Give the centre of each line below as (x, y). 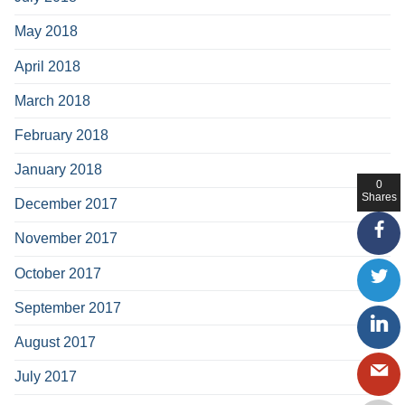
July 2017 (46, 377)
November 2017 (66, 239)
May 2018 (46, 32)
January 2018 (58, 170)
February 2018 (61, 135)
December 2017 (66, 204)
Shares (379, 197)
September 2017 (68, 307)
